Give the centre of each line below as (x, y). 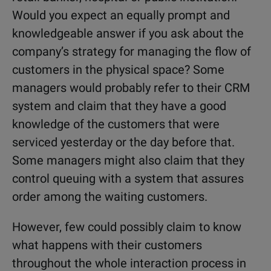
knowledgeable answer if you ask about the (128, 33)
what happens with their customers (107, 245)
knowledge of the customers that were (116, 124)
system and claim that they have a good (119, 106)
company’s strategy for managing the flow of (132, 51)
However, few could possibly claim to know (127, 227)
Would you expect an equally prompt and (121, 15)
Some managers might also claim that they (128, 160)
